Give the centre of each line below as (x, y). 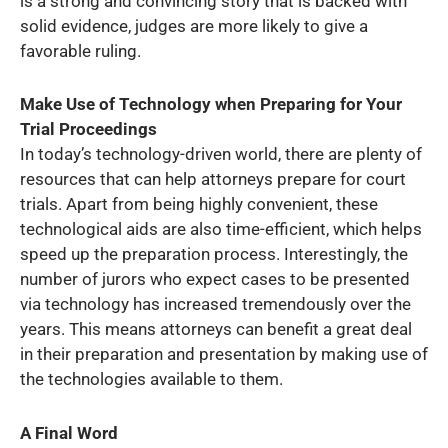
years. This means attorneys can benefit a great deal (216, 329)
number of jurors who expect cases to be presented (215, 279)
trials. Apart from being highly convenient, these (199, 204)
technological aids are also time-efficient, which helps (221, 229)
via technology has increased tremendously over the (215, 304)
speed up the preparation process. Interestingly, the (214, 254)
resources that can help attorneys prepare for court (213, 179)
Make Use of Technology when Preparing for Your (211, 104)
